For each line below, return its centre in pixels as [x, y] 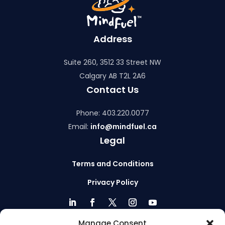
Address [113, 39]
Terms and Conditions [113, 164]
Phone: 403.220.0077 [113, 113]
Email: [79, 127]
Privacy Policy [113, 183]
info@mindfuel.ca [124, 127]
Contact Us [113, 90]
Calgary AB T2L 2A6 [113, 76]
